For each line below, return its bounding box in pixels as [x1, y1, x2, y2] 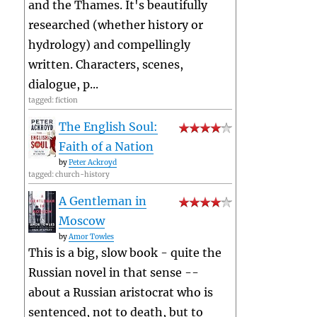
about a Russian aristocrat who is [28, 285, 214, 300]
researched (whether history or [28, 18, 204, 33]
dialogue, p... [28, 77, 99, 92]
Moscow [59, 214, 105, 229]
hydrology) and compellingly [28, 38, 191, 52]
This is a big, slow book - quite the [28, 246, 222, 260]
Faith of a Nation [59, 139, 154, 154]
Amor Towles [69, 232, 115, 242]
